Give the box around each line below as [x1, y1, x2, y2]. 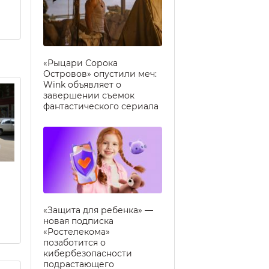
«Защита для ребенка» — [43, 205, 153, 216]
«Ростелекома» [43, 226, 110, 238]
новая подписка [43, 216, 113, 227]
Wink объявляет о [43, 79, 121, 90]
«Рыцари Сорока [43, 57, 118, 68]
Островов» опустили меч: [43, 68, 157, 79]
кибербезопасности [43, 248, 132, 259]
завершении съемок [43, 89, 134, 101]
